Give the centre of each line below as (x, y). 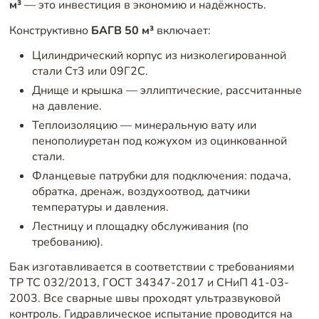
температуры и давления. (100, 207)
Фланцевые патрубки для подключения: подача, (161, 176)
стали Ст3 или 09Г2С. (90, 72)
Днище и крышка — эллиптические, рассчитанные (167, 91)
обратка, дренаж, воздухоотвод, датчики (141, 191)
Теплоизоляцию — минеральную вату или (144, 126)
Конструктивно (50, 30)
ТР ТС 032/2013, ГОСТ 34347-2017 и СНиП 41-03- (149, 283)
